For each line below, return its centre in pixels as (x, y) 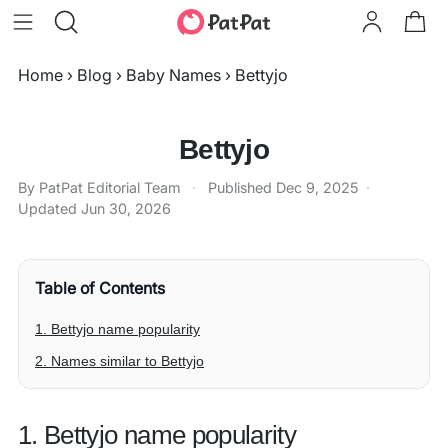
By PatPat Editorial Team (99, 187)
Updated (49, 208)
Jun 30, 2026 (126, 208)
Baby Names (173, 75)
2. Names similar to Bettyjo (119, 361)
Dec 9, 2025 (317, 187)
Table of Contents (100, 288)
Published (242, 187)
